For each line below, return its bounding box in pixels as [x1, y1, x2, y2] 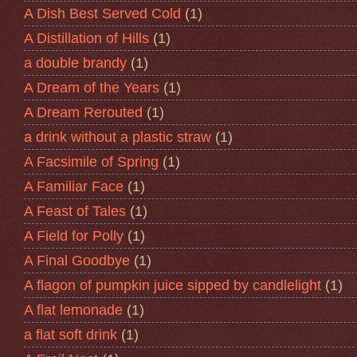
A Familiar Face [24, 178, 124, 194]
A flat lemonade [24, 301, 123, 318]
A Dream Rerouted [24, 104, 143, 120]
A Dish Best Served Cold [24, 5, 181, 22]
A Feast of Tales [24, 202, 126, 219]
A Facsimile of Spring [24, 153, 159, 170]
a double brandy [24, 54, 127, 71]
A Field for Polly [24, 227, 124, 244]
